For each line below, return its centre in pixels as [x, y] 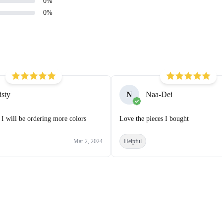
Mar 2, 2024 [88, 141]
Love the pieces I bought [154, 118]
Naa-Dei [159, 95]
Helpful [133, 141]
